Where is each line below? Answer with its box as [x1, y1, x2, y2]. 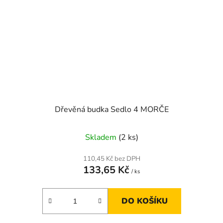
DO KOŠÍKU [121, 195, 168, 207]
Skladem [85, 131, 118, 143]
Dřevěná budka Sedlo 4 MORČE [54, 104, 169, 115]
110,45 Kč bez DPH [83, 154, 140, 163]
